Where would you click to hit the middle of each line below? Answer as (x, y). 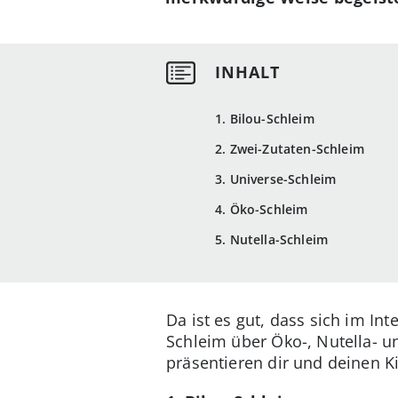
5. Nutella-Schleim (272, 240)
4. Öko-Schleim (262, 210)
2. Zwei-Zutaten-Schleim (290, 149)
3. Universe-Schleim (276, 179)
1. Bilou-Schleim (265, 119)
